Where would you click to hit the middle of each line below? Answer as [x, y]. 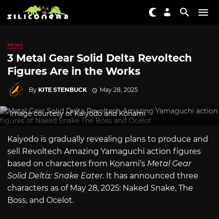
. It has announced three [151, 175]
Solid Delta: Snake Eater [55, 175]
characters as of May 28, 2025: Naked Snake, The [100, 188]
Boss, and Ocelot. [41, 200]
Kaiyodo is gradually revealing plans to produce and [108, 139]
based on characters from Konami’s [77, 163]
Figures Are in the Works [74, 71]
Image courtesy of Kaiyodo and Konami [78, 113]
